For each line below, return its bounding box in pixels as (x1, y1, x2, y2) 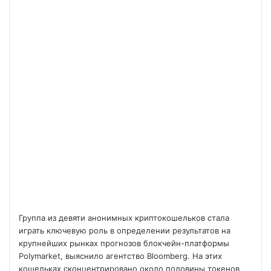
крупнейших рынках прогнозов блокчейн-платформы (19, 238, 229, 248)
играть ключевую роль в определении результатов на (19, 226, 230, 235)
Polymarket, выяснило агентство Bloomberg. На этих (19, 251, 222, 261)
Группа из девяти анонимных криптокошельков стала (19, 213, 229, 223)
